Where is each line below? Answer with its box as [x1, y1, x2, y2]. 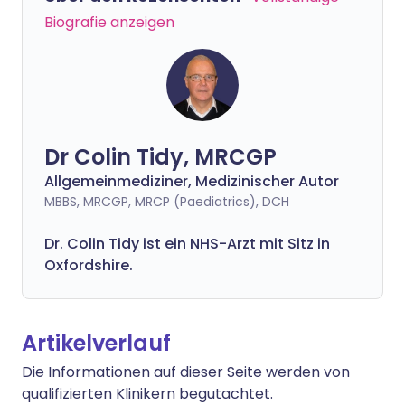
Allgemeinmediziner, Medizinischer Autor [44, 171, 339, 192]
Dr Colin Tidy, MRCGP [44, 142, 277, 172]
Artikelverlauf [22, 328, 171, 358]
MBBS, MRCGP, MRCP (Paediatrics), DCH [44, 193, 289, 211]
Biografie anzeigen [44, 12, 174, 33]
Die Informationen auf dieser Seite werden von [22, 362, 350, 382]
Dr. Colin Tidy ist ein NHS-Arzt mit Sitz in [44, 233, 330, 254]
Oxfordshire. [44, 255, 133, 276]
